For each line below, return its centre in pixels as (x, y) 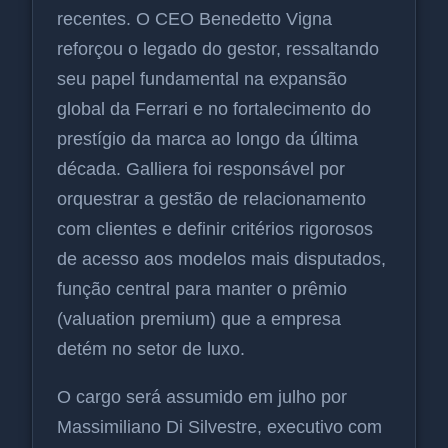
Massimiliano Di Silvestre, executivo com (219, 426)
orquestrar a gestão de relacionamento (211, 198)
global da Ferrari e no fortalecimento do (214, 108)
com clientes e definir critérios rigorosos (215, 228)
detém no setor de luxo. (151, 348)
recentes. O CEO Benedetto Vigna (194, 18)
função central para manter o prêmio (202, 288)
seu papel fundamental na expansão (202, 78)
